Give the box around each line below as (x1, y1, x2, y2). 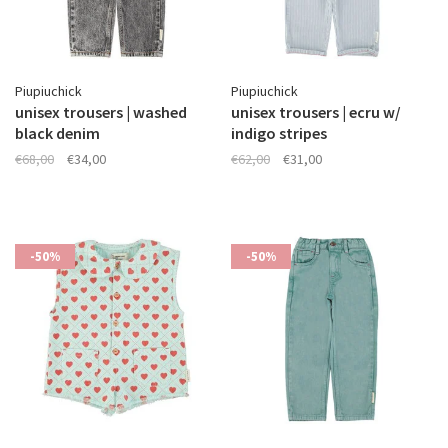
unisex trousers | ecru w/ (231, 102, 401, 122)
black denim (15, 123, 100, 143)
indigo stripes (231, 123, 327, 143)
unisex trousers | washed (15, 102, 187, 122)
